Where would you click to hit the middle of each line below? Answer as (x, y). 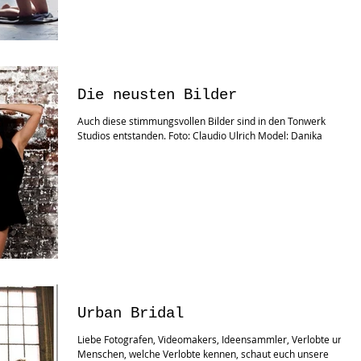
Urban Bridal (131, 313)
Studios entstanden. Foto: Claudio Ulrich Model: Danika (200, 135)
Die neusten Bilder (157, 95)
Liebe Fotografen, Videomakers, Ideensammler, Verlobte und (213, 339)
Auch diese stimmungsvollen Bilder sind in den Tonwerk (201, 120)
